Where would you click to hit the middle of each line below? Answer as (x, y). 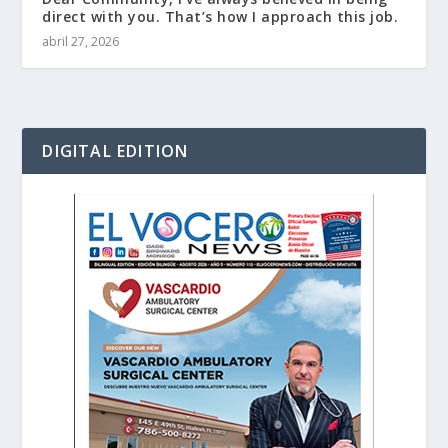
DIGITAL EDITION (115, 150)
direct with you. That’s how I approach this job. (220, 16)
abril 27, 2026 (81, 41)
